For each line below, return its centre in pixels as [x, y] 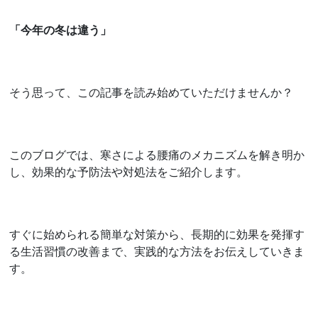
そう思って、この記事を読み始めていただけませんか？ [152, 92]
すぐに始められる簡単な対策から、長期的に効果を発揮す [157, 234]
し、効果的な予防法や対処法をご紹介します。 [129, 171]
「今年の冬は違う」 [61, 29]
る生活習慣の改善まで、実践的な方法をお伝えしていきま [157, 251]
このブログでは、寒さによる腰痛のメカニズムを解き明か [157, 154]
